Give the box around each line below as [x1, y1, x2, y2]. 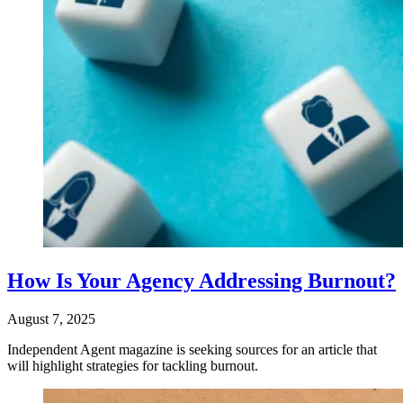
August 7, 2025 [7, 310, 95, 327]
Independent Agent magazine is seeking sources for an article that [7, 341, 377, 357]
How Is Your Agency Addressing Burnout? [7, 268, 396, 292]
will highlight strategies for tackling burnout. [7, 357, 258, 373]
